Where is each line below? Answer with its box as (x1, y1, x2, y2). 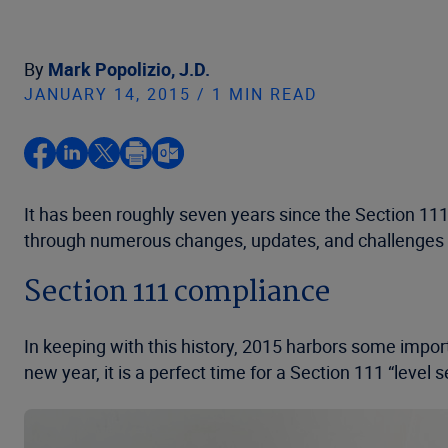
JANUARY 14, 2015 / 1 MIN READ (24, 83, 318, 105)
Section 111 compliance (24, 269, 330, 317)
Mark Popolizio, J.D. (48, 57, 210, 81)
